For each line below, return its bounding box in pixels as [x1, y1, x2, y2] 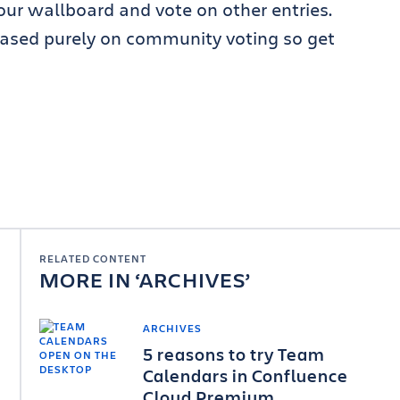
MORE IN [39, 265, 136, 294]
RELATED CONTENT [39, 251, 146, 265]
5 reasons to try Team [143, 342, 325, 366]
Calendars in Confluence [143, 363, 348, 387]
